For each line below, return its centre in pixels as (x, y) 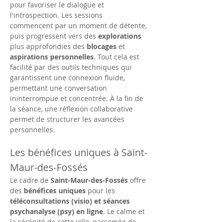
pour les (101, 191)
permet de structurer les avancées (68, 119)
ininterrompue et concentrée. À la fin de (78, 98)
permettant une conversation (59, 88)
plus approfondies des (48, 46)
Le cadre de (30, 180)
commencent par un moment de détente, (79, 26)
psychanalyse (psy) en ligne (56, 211)
